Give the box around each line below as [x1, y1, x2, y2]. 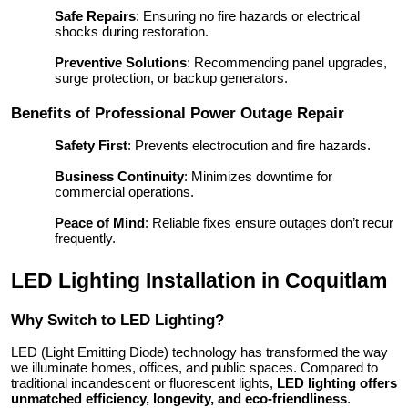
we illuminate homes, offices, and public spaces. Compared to [11, 359, 378, 375]
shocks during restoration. [55, 24, 209, 40]
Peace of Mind [55, 214, 145, 230]
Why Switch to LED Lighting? [11, 310, 224, 329]
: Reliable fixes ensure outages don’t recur [145, 214, 393, 230]
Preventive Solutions [55, 55, 187, 71]
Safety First [55, 137, 127, 153]
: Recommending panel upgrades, [187, 55, 387, 71]
